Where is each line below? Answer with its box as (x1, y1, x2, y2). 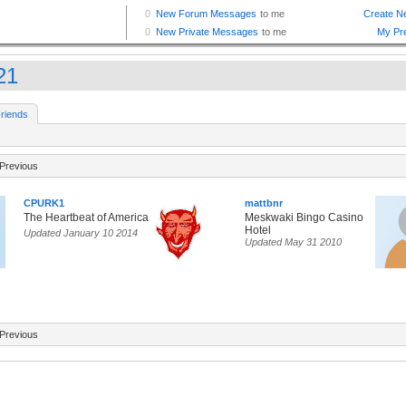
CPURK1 (24, 198, 64, 209)
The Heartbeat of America (24, 211, 149, 225)
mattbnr (245, 198, 283, 209)
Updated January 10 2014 (24, 227, 138, 239)
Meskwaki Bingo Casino (245, 211, 363, 225)
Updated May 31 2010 (245, 237, 342, 248)
